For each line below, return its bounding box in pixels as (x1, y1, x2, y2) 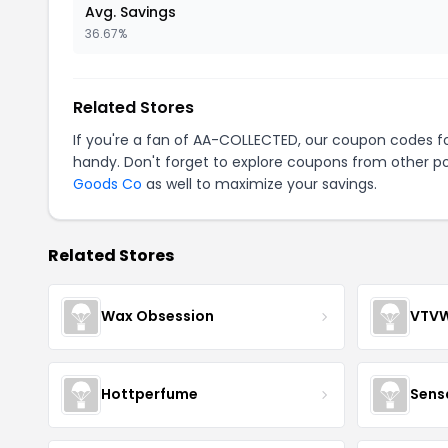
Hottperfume (101, 384, 198, 405)
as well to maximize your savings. (142, 173, 377, 194)
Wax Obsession (101, 306, 214, 327)
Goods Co (73, 173, 142, 194)
